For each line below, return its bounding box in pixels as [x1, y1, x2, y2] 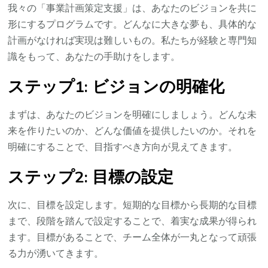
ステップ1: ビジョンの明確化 [8, 76, 225, 98]
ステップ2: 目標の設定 [8, 166, 174, 188]
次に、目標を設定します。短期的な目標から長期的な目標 [8, 198, 257, 212]
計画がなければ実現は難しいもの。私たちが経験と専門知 [8, 34, 257, 48]
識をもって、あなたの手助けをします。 [8, 50, 181, 64]
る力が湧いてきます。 [8, 246, 104, 260]
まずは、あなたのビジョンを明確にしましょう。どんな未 [8, 108, 257, 121]
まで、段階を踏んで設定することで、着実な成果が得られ [8, 214, 257, 228]
